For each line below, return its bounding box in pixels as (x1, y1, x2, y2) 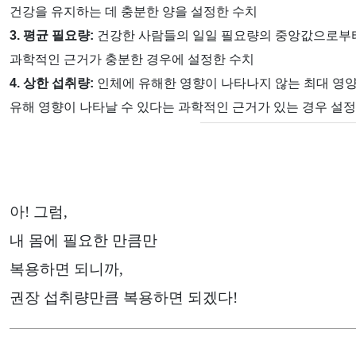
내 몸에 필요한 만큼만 (10, 231, 157, 249)
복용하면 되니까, (10, 260, 123, 277)
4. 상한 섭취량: (10, 75, 94, 90)
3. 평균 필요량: (10, 28, 94, 42)
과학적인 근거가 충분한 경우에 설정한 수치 (10, 52, 254, 66)
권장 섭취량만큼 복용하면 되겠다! (10, 288, 238, 306)
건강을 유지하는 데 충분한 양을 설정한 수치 (10, 4, 257, 18)
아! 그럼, (10, 203, 68, 220)
